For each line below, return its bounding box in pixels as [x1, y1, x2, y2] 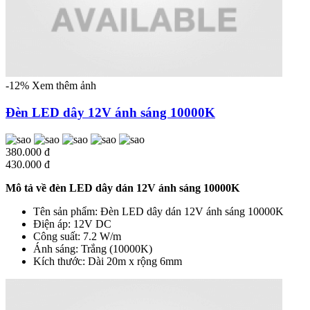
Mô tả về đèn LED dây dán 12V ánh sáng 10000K [6, 181, 239, 194]
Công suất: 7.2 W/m [33, 230, 121, 242]
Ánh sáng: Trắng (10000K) [33, 242, 152, 255]
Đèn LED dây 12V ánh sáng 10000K [6, 105, 215, 120]
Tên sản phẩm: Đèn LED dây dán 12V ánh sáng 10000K [33, 205, 284, 217]
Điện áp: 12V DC [33, 217, 111, 230]
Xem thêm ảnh [32, 80, 96, 92]
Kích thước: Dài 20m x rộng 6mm [33, 255, 182, 267]
